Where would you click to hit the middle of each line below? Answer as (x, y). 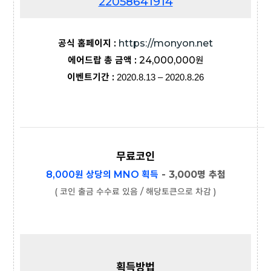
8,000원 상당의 (80, 175)
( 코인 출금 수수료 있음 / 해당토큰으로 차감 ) (135, 192)
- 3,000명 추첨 (192, 175)
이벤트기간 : (92, 77)
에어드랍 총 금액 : (103, 60)
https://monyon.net (166, 44)
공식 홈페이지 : (88, 44)
